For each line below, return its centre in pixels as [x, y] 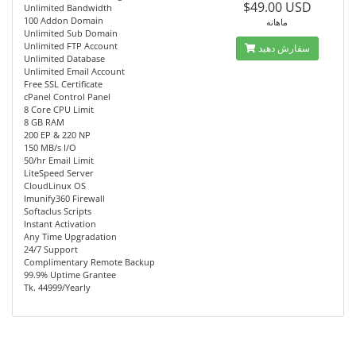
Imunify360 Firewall [64, 198]
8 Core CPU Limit [59, 109]
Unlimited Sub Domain [71, 33]
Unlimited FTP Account [71, 46]
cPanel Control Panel [67, 97]
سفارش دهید [284, 48]
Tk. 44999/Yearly [57, 287]
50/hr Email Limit [59, 160]
